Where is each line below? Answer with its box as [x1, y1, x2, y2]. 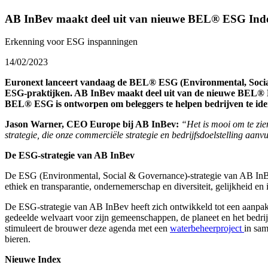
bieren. [5, 234, 31, 245]
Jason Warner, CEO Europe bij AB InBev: [5, 119, 179, 130]
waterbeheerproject [170, 223, 244, 234]
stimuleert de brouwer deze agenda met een [5, 223, 170, 234]
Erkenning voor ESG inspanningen [5, 36, 138, 47]
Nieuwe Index [5, 254, 61, 265]
